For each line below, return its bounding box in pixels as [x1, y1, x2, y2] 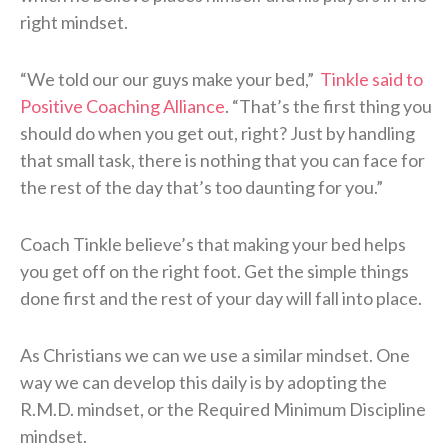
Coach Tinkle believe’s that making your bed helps [20, 232, 406, 255]
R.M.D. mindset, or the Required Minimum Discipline [20, 397, 426, 420]
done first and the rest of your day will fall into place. [20, 286, 422, 309]
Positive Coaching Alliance [20, 94, 225, 117]
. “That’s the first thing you [225, 94, 432, 117]
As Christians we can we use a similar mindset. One [20, 343, 410, 366]
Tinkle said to [320, 67, 423, 90]
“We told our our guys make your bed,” [20, 67, 320, 90]
